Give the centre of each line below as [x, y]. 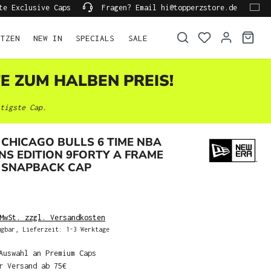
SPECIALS [95, 38]
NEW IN [47, 38]
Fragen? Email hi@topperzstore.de [167, 7]
